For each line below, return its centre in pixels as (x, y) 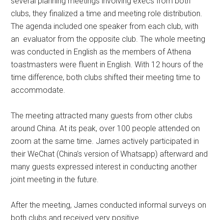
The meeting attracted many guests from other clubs (102, 116)
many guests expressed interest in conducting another (104, 167)
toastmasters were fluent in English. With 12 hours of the (107, 65)
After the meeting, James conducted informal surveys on (109, 205)
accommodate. (38, 90)
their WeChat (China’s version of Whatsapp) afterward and (110, 154)
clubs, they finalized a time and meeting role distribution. (107, 14)
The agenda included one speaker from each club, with (105, 27)
